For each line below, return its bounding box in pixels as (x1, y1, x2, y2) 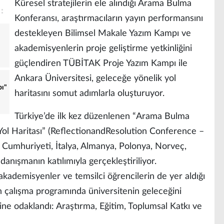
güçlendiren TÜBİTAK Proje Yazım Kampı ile (14, 59, 187, 68)
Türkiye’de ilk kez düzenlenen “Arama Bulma (14, 112, 189, 121)
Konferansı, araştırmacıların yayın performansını (14, 14, 203, 23)
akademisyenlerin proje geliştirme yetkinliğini (14, 44, 192, 53)
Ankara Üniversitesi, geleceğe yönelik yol (14, 74, 176, 83)
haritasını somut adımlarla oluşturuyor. (14, 89, 164, 98)
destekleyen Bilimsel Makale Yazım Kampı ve (14, 29, 191, 38)
